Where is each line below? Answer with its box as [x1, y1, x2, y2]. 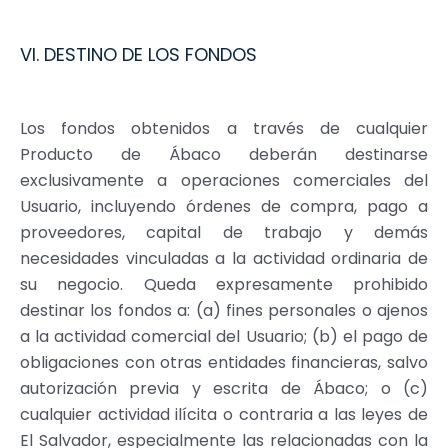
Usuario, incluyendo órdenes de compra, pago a [20, 194, 428, 218]
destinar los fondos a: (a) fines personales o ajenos [20, 298, 428, 322]
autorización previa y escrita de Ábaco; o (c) [20, 376, 428, 400]
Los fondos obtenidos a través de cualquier [20, 116, 428, 140]
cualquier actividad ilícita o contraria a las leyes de [20, 402, 428, 426]
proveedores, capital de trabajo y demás [20, 220, 428, 244]
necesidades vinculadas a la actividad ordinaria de [20, 246, 428, 270]
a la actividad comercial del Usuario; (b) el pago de [20, 324, 428, 348]
